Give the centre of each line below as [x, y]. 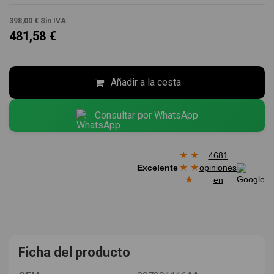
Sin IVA [53, 21]
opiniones [218, 167]
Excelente [157, 167]
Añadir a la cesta [146, 83]
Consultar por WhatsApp [146, 116]
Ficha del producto [74, 252]
